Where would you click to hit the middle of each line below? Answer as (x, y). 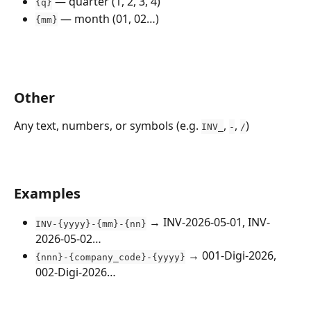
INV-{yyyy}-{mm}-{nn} (91, 224)
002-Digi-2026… (77, 272)
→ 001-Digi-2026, (232, 256)
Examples (47, 194)
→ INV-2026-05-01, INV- (208, 222)
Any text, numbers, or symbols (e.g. (108, 125)
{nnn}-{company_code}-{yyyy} (110, 257)
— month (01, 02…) (108, 18)
